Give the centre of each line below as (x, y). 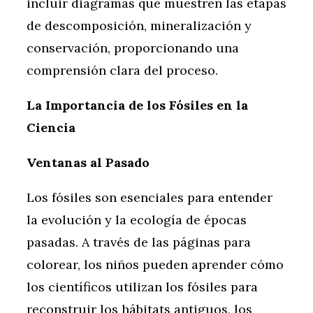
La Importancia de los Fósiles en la (137, 105)
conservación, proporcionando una (133, 48)
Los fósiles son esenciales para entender (150, 198)
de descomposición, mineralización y (139, 26)
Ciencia (51, 128)
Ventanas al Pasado (88, 163)
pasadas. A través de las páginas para (139, 242)
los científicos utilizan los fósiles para (142, 287)
